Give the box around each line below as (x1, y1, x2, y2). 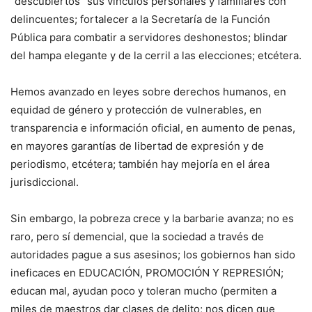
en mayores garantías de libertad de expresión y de (10, 139, 264, 153)
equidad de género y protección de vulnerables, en (10, 103, 262, 117)
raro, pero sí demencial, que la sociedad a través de (10, 230, 264, 244)
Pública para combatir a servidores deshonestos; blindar (10, 31, 288, 45)
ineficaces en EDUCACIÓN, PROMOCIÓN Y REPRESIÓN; (10, 266, 283, 280)
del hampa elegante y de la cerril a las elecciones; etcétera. (10, 49, 302, 63)
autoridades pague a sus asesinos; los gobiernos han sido (10, 248, 295, 262)
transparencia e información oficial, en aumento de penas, (10, 121, 295, 135)
